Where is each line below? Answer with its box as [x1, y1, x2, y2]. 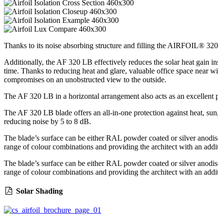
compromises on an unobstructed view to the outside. [4, 75, 166, 84]
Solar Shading [14, 187, 63, 196]
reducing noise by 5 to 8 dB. [4, 117, 91, 126]
